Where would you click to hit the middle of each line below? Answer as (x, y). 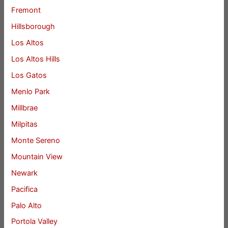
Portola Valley (35, 222)
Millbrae (25, 108)
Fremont (26, 10)
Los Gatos (29, 76)
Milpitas (25, 124)
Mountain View (37, 156)
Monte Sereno (36, 140)
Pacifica (25, 189)
